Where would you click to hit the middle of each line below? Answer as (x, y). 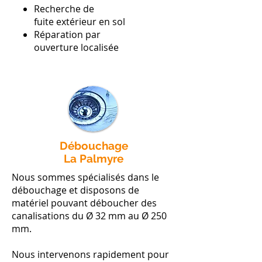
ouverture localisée (76, 47)
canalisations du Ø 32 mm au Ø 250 (89, 216)
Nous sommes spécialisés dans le (85, 177)
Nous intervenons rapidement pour (90, 254)
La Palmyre (94, 158)
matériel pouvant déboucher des (84, 203)
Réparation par (67, 35)
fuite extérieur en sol (80, 22)
